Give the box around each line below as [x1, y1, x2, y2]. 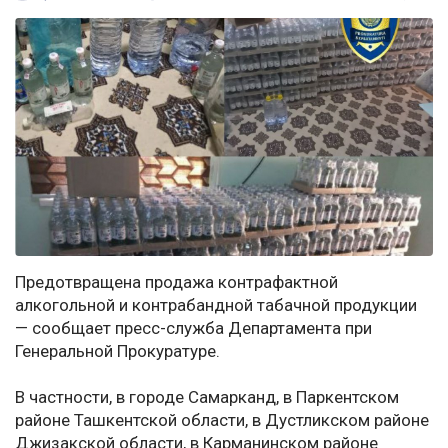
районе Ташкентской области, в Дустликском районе [15, 410, 429, 431]
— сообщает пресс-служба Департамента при [15, 318, 372, 339]
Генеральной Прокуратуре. [15, 341, 220, 362]
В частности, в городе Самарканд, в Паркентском [15, 387, 399, 408]
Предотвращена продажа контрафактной [15, 272, 338, 293]
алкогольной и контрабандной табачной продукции [15, 295, 417, 316]
